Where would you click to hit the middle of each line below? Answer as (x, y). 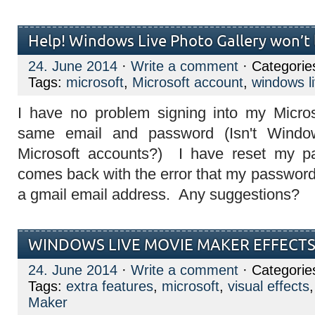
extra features (110, 286)
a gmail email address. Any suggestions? (163, 194)
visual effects (269, 286)
